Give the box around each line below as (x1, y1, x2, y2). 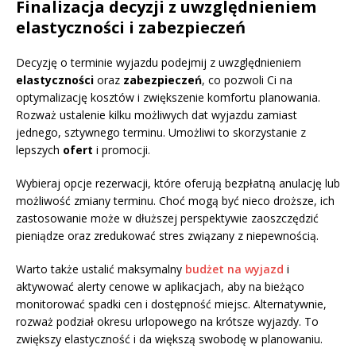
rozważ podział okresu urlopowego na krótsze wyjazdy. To (16, 314, 319, 330)
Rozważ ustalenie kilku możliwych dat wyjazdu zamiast (16, 107, 297, 123)
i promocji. (93, 142, 150, 158)
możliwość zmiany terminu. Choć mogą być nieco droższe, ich (16, 193, 335, 209)
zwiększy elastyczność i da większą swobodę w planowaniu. (16, 331, 323, 347)
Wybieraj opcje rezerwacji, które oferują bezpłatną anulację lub (16, 176, 340, 192)
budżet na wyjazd (185, 261, 284, 277)
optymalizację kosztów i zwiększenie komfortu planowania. (16, 90, 320, 106)
